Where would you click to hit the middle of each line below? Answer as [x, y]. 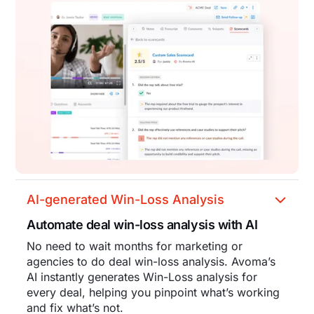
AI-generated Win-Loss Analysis [126, 199]
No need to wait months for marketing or [135, 246]
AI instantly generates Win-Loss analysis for [142, 277]
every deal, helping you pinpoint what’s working [153, 292]
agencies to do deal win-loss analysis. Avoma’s [151, 261]
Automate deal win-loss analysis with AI [142, 224]
